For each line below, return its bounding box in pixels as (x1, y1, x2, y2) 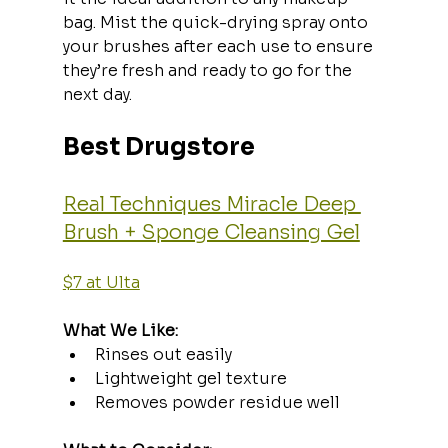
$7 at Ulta (62, 271, 140, 293)
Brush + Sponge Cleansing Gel (62, 219, 360, 245)
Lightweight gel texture (94, 367, 287, 389)
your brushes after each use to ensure (62, 35, 377, 57)
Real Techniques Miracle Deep (62, 191, 361, 217)
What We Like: (62, 319, 178, 341)
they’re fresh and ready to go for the (62, 59, 356, 81)
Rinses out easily (94, 343, 232, 365)
